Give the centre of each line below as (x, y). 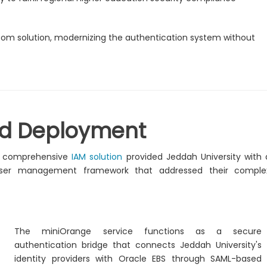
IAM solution (97, 157)
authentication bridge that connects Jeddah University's (138, 245)
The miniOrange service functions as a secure (138, 231)
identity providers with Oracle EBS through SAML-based (138, 259)
